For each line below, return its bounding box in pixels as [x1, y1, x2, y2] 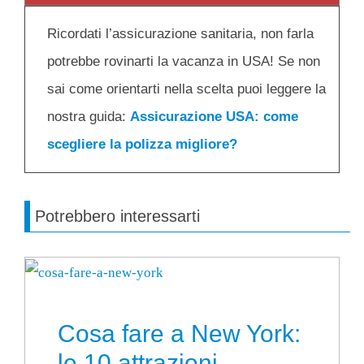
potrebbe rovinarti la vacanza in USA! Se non [47, 54, 320, 70]
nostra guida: [47, 109, 130, 125]
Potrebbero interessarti [35, 207, 200, 226]
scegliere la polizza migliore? [47, 136, 237, 153]
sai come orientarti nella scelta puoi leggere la [47, 81, 326, 97]
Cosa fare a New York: [58, 319, 301, 347]
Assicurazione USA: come [130, 109, 298, 125]
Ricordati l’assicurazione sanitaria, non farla [47, 26, 314, 42]
